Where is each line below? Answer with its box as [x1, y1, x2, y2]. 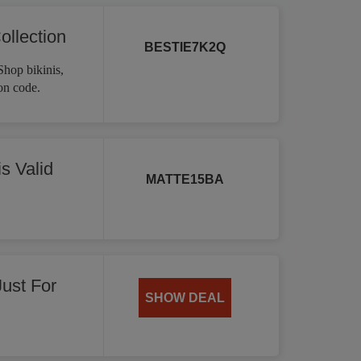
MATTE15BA [146, 172, 225, 186]
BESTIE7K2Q [144, 40, 226, 54]
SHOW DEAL [145, 291, 226, 305]
